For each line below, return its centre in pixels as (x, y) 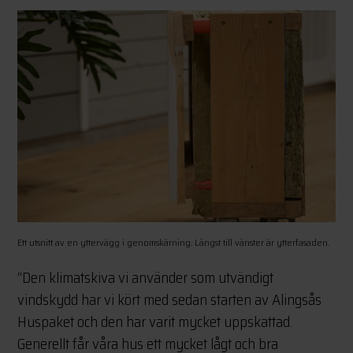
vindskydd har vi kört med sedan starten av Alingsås (170, 300)
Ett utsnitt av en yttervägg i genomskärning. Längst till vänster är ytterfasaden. (174, 243)
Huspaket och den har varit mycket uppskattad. (155, 322)
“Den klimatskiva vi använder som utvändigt (146, 278)
